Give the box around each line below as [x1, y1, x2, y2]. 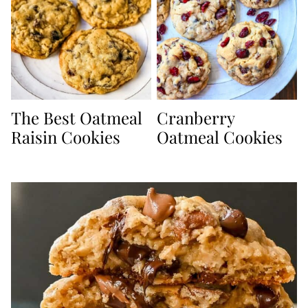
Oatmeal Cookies [157, 125, 283, 148]
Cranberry [157, 106, 234, 129]
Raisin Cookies [11, 125, 120, 148]
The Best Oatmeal [11, 106, 142, 129]
